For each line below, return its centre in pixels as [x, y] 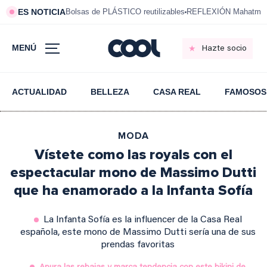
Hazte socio [224, 49]
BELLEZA [110, 92]
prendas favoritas [138, 245]
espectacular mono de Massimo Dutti [133, 173]
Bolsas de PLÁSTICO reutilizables [125, 12]
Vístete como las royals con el [133, 155]
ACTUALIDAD [39, 92]
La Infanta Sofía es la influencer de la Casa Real [142, 220]
